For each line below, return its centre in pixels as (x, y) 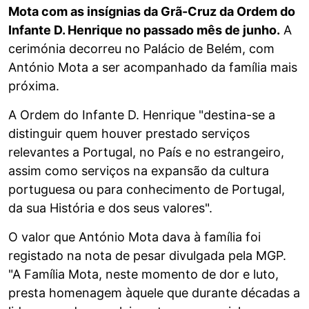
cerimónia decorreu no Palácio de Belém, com (141, 49)
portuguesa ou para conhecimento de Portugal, (147, 190)
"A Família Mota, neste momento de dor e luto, (143, 275)
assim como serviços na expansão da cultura (139, 171)
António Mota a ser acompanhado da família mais (153, 68)
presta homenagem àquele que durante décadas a (154, 293)
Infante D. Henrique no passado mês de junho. (144, 30)
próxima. (34, 86)
